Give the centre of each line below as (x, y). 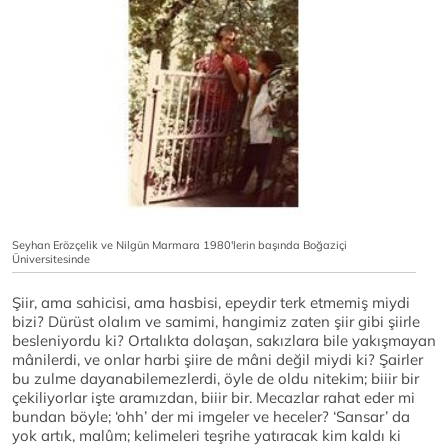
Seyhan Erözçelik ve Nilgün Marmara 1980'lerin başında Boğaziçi (179, 245)
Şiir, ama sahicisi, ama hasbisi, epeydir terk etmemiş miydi (211, 303)
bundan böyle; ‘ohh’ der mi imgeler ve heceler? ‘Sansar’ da (211, 417)
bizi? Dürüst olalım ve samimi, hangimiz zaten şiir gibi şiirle (216, 322)
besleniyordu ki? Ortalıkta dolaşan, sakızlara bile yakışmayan (224, 341)
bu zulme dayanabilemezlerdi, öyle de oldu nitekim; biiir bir (215, 379)
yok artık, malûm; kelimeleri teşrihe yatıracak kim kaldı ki (206, 436)
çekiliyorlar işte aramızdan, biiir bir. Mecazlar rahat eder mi (213, 398)
